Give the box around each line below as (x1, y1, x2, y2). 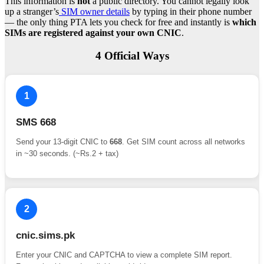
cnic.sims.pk (16, 229, 75, 241)
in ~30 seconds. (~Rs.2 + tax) (16, 148, 118, 158)
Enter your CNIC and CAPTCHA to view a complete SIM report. (16, 250, 232, 259)
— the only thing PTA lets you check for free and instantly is (5, 17, 232, 28)
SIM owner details (59, 6, 130, 17)
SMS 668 (16, 116, 56, 128)
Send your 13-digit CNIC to (16, 137, 110, 146)
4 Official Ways (95, 49, 169, 62)
